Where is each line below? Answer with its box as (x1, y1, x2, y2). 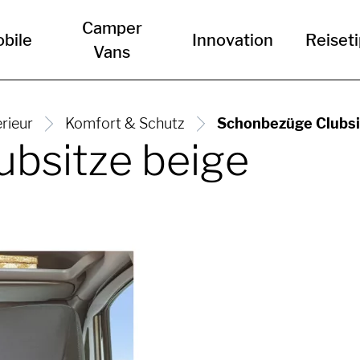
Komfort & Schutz (65, 115, 185, 132)
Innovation (191, 31, 273, 50)
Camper (81, 18, 142, 38)
